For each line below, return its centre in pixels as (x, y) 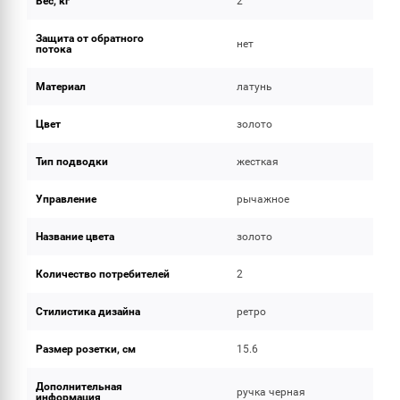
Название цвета (75, 237)
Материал (61, 87)
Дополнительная (79, 387)
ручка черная (271, 392)
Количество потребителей (103, 274)
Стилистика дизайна (88, 312)
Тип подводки (72, 162)
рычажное (263, 199)
